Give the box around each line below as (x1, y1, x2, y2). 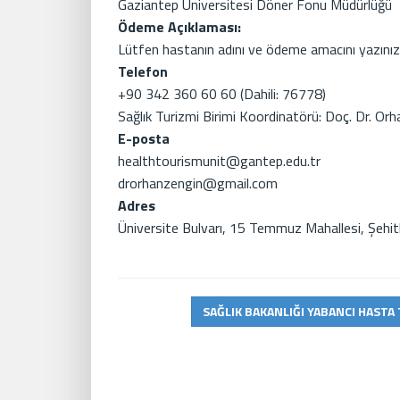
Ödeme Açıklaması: (118, 15, 241, 37)
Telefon (118, 60, 168, 82)
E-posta (118, 127, 170, 149)
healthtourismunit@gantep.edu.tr (118, 149, 321, 171)
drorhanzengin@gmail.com (118, 171, 278, 194)
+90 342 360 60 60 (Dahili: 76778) (118, 82, 326, 104)
